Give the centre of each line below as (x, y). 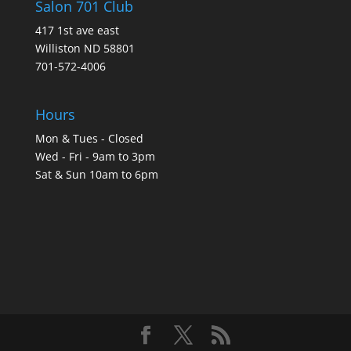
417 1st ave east (77, 30)
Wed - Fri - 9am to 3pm (95, 157)
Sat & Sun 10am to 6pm (96, 175)
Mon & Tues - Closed (89, 139)
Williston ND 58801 (85, 48)
